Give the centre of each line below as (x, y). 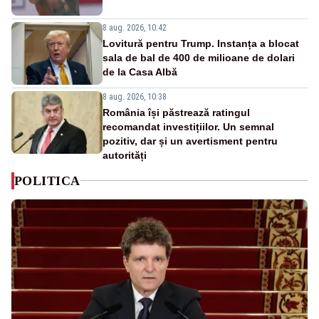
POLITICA (47, 181)
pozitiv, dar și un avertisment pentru (190, 141)
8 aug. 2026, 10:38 (135, 96)
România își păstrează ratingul (176, 112)
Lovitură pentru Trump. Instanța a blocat (201, 43)
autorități (125, 155)
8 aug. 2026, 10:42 (135, 27)
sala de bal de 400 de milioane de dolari (199, 57)
